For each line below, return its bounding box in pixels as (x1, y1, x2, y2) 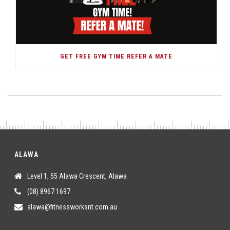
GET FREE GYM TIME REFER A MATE (60, 53, 172, 61)
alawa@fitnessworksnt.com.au (27, 203, 118, 212)
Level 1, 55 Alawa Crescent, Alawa (27, 172, 127, 181)
